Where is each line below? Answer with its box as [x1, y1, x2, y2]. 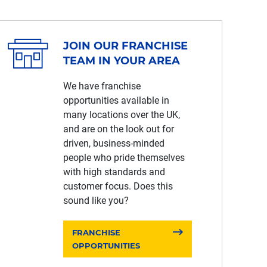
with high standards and [63, 166, 165, 178]
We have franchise [63, 80, 141, 92]
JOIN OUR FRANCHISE [63, 39, 188, 52]
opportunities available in [63, 95, 169, 106]
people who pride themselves [63, 152, 185, 163]
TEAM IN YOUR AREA [63, 54, 180, 67]
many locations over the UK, [63, 109, 180, 120]
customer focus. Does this [63, 181, 173, 192]
